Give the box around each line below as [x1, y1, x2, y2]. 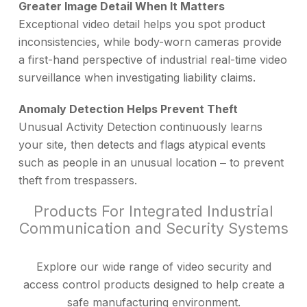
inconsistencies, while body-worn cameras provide [19, 34, 282, 49]
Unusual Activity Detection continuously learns [19, 119, 262, 134]
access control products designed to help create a [23, 277, 284, 291]
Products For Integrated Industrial [34, 201, 273, 220]
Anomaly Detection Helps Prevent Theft [19, 101, 238, 116]
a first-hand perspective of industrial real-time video [19, 52, 287, 66]
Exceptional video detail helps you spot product [19, 16, 265, 31]
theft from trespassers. [19, 173, 137, 187]
